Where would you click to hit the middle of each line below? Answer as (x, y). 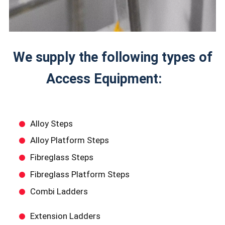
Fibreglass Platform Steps (80, 175)
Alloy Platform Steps (69, 140)
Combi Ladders (59, 191)
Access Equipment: (113, 79)
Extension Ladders (65, 216)
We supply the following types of (113, 57)
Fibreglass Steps (62, 157)
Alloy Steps (51, 123)
